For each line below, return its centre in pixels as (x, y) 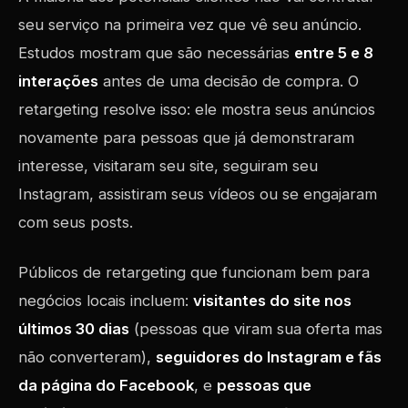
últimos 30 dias (74, 329)
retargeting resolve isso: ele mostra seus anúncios (197, 109)
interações (58, 81)
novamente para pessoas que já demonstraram (186, 138)
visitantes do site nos (272, 301)
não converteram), (87, 357)
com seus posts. (76, 222)
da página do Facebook (106, 385)
